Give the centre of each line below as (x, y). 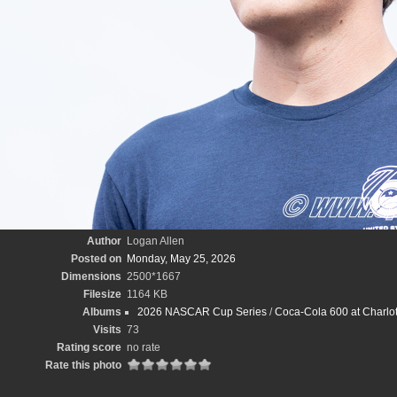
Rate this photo (83, 365)
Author (104, 241)
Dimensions (91, 276)
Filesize (102, 294)
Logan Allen (155, 241)
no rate (143, 347)
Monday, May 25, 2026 (181, 259)
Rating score (89, 347)
